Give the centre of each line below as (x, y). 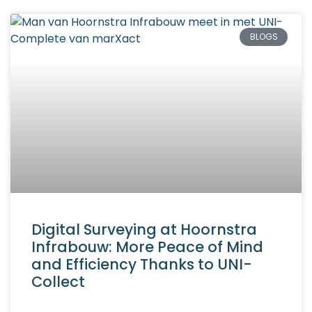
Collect (58, 281)
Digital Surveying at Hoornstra (144, 229)
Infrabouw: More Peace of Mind (147, 247)
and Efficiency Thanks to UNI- (142, 264)
